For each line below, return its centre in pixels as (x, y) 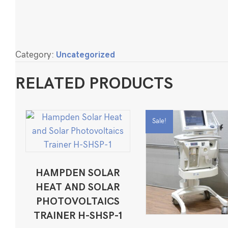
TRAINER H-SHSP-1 (78, 216)
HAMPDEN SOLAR (78, 173)
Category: (36, 55)
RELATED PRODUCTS (94, 84)
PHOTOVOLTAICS (78, 202)
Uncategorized (85, 55)
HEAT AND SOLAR (78, 188)
